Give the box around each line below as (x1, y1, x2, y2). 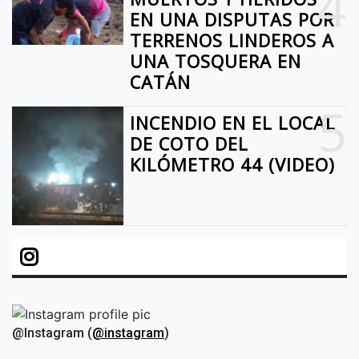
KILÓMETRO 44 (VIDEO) (130, 153, 336, 177)
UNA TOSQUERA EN (130, 50, 302, 74)
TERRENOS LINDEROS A (130, 29, 335, 53)
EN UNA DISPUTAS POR (130, 8, 335, 32)
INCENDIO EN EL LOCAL (130, 111, 337, 135)
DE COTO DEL (130, 132, 249, 156)
